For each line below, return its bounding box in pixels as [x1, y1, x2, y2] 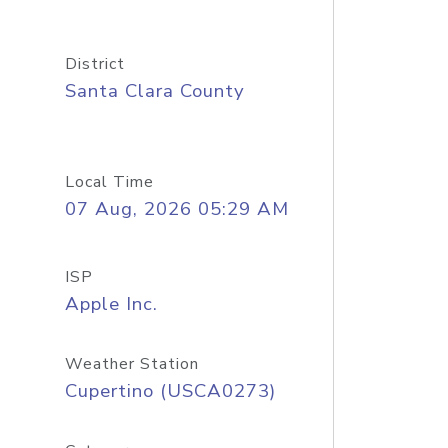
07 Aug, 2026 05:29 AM [64, 196, 289, 222]
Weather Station [64, 353, 199, 375]
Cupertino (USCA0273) [64, 378, 276, 404]
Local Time [64, 171, 154, 193]
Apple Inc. [64, 291, 158, 317]
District [64, 53, 125, 75]
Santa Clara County [64, 78, 245, 104]
